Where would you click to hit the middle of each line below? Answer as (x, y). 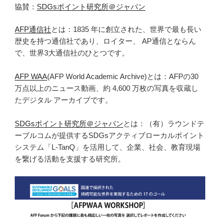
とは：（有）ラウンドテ (164, 124)
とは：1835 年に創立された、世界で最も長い (126, 29)
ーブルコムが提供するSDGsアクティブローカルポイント (110, 136)
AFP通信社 (33, 29)
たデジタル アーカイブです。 (64, 100)
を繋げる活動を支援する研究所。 (70, 159)
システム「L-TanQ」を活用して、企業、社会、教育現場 (108, 147)
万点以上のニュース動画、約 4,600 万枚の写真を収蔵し (107, 88)
